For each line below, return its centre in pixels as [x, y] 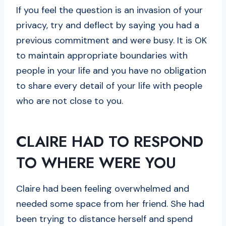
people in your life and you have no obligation [111, 71]
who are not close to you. [70, 101]
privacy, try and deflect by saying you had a [108, 25]
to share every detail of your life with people [109, 86]
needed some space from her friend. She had [110, 204]
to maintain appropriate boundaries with [102, 56]
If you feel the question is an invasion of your [109, 10]
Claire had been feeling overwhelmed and [103, 189]
